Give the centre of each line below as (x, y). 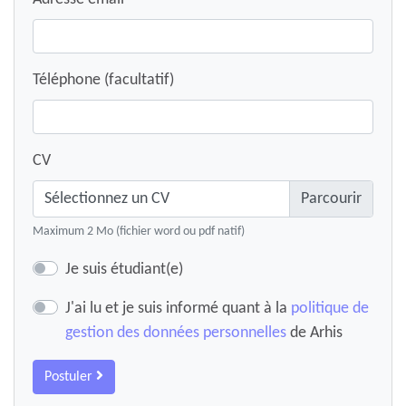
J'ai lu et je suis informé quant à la (178, 309)
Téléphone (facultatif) (103, 80)
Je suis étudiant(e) (124, 270)
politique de (330, 309)
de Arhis (314, 333)
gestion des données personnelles (176, 333)
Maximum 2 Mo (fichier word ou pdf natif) (139, 232)
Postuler (70, 377)
